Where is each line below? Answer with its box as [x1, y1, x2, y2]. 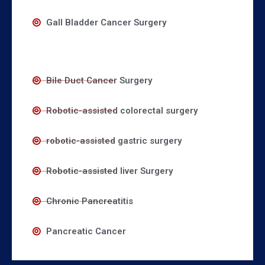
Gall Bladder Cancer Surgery [46, 17, 166, 28]
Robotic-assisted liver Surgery [46, 166, 173, 177]
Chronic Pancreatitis [46, 196, 133, 207]
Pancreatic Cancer [46, 226, 126, 237]
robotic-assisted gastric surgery [46, 135, 182, 147]
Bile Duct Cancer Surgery [46, 75, 152, 86]
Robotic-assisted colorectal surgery [46, 105, 198, 117]
